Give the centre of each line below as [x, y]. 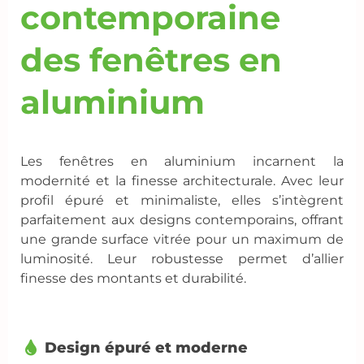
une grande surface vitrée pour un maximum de [182, 240]
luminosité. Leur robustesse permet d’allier [182, 259]
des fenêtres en [151, 60]
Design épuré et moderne [146, 348]
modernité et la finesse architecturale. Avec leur [182, 181]
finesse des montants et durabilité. [133, 279]
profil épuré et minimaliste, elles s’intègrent [182, 201]
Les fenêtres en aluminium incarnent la [182, 162]
